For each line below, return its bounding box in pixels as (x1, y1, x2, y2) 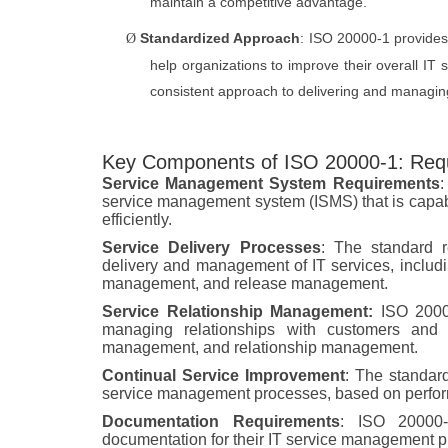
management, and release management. (102, 275, 388, 293)
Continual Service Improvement (102, 367, 345, 385)
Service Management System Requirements (102, 175, 440, 193)
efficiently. (102, 211, 172, 229)
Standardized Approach (140, 30, 301, 47)
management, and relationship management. (102, 339, 418, 357)
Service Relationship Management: (102, 303, 374, 321)
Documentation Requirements (102, 413, 340, 431)
